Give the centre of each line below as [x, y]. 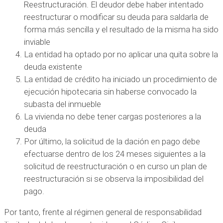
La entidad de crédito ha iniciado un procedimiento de [120, 79]
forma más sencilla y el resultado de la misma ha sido [121, 29]
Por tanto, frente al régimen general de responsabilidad [103, 212]
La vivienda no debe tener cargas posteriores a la [112, 116]
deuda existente [53, 66]
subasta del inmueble [62, 104]
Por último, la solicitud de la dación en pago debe [112, 141]
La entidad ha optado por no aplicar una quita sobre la [121, 54]
